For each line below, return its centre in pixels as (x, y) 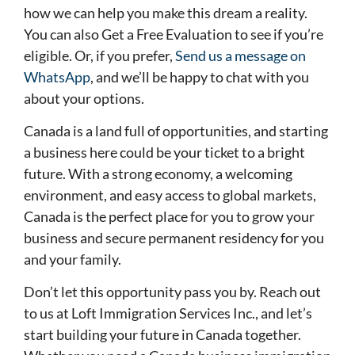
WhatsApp (57, 76)
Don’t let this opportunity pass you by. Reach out (172, 292)
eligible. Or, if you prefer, (99, 55)
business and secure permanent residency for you (174, 237)
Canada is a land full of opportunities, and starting (176, 130)
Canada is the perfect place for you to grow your (169, 216)
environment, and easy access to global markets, (170, 195)
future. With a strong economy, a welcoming (158, 173)
